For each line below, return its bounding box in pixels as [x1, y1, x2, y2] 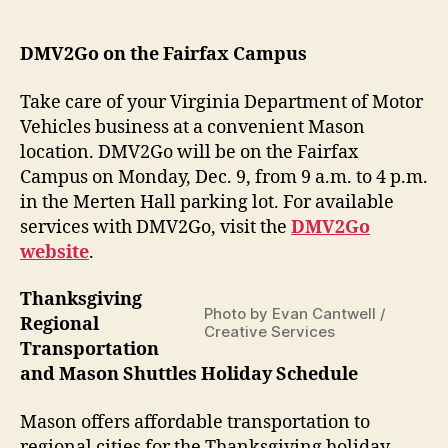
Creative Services [204, 322, 335, 342]
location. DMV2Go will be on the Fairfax [20, 140, 358, 164]
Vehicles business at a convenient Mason [20, 115, 365, 139]
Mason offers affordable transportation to [20, 410, 370, 434]
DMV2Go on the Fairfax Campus [20, 43, 311, 67]
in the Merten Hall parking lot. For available [20, 190, 394, 214]
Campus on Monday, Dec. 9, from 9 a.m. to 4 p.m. [20, 165, 428, 189]
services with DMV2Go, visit [20, 215, 260, 239]
